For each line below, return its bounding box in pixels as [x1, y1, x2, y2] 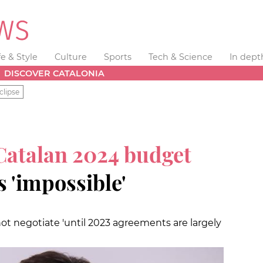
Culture [55, 52, 87, 62]
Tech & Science [148, 52, 213, 62]
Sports [103, 52, 131, 62]
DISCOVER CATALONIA [4, 68, 105, 79]
